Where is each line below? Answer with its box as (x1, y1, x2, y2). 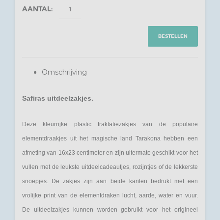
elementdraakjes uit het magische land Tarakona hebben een (22, 135, 198, 142)
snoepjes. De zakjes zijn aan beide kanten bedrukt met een (22, 178, 198, 185)
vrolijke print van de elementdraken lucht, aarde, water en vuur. (22, 192, 198, 199)
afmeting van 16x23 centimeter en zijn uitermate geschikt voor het (22, 149, 198, 156)
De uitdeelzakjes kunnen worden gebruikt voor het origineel (22, 206, 198, 213)
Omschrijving (42, 68, 87, 77)
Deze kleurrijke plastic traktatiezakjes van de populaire (22, 121, 198, 128)
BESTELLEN (158, 33, 188, 39)
